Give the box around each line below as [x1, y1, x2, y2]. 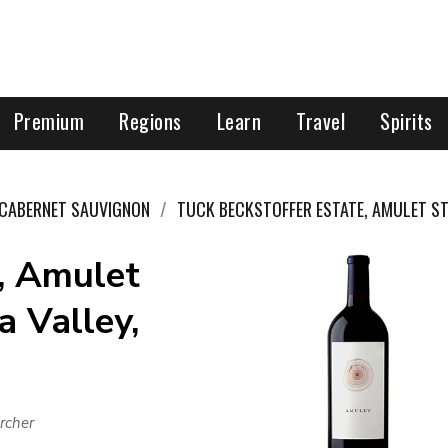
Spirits [380, 106, 433, 136]
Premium [13, 106, 85, 136]
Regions [119, 106, 182, 136]
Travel [296, 106, 346, 136]
